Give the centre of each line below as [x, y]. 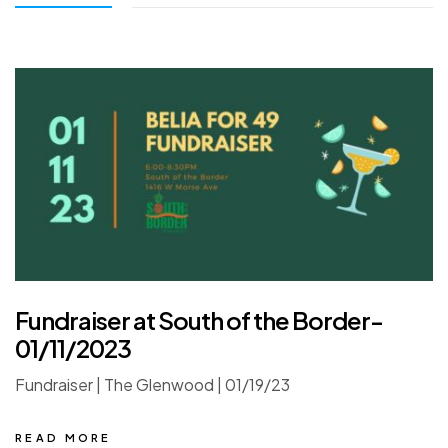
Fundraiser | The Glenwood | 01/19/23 [152, 385]
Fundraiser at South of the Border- [199, 320]
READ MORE [63, 438]
